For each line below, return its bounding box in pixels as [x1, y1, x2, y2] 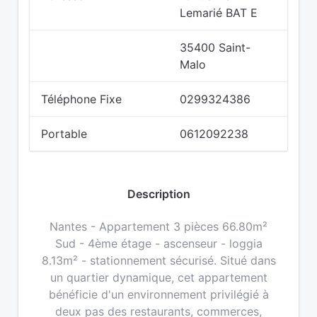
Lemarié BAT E [180, 6, 258, 20]
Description [127, 187, 190, 201]
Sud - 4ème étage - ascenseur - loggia [54, 236, 263, 250]
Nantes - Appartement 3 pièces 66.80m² [50, 219, 267, 234]
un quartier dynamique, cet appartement [50, 270, 267, 284]
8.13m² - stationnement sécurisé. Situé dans [41, 253, 276, 267]
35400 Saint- [180, 40, 250, 54]
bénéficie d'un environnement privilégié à [48, 287, 269, 301]
